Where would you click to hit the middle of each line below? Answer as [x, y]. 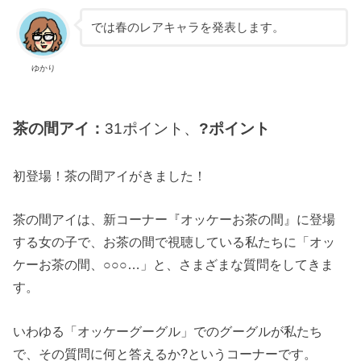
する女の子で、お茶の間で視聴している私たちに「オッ [174, 242]
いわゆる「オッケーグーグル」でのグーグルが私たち [168, 331]
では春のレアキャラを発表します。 [187, 27]
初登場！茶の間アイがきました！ [110, 176]
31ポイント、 [152, 129]
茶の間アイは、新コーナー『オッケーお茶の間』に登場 [174, 220]
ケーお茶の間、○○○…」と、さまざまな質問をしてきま [174, 265]
